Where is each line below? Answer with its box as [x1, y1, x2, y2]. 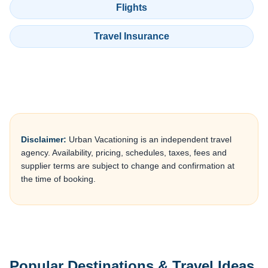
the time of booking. [21, 173, 96, 184]
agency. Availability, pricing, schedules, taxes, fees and [21, 147, 227, 157]
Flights [116, 2, 147, 13]
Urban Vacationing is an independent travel [66, 134, 232, 144]
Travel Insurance [94, 31, 169, 41]
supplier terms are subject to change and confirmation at [21, 160, 234, 170]
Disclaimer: [21, 134, 66, 144]
